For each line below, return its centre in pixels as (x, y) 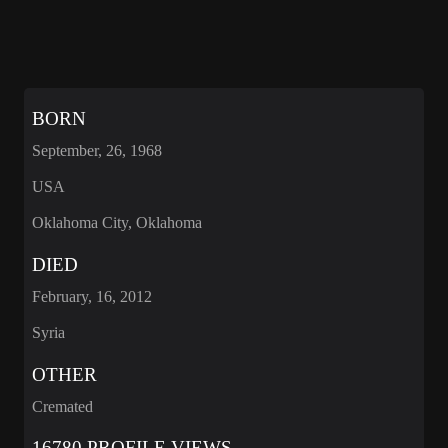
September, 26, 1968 (97, 151)
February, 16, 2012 (92, 297)
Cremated (62, 406)
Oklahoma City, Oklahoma (117, 223)
